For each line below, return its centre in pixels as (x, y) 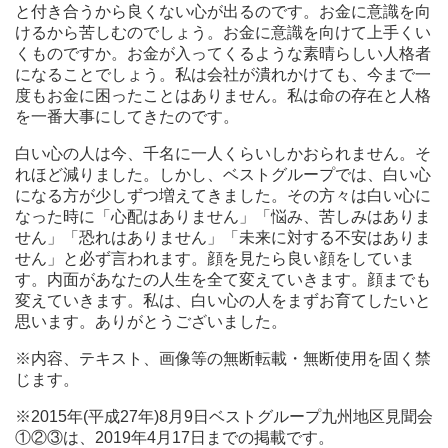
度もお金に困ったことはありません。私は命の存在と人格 (223, 96)
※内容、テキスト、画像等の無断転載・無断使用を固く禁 (223, 359)
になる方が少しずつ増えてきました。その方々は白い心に (223, 196)
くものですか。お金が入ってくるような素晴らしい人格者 (223, 54)
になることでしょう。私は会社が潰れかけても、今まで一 (223, 75)
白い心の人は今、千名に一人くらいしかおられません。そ (223, 154)
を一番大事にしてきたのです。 (127, 117)
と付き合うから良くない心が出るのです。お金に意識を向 (223, 12)
